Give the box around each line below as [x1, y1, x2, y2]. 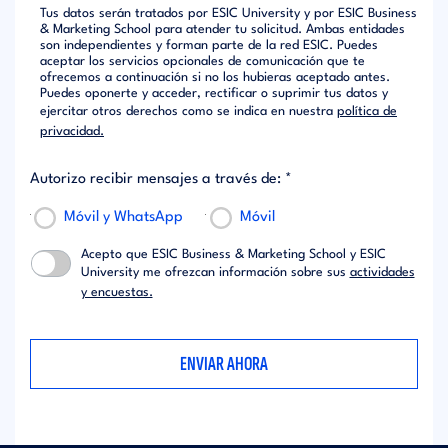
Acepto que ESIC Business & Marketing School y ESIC [80, 247, 386, 261]
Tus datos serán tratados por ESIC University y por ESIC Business [40, 6, 417, 20]
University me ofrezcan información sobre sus [80, 265, 350, 279]
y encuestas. [80, 285, 153, 299]
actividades [349, 265, 415, 279]
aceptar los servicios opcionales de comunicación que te [40, 54, 365, 68]
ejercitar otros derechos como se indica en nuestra [40, 104, 337, 118]
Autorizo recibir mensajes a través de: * [30, 171, 292, 186]
